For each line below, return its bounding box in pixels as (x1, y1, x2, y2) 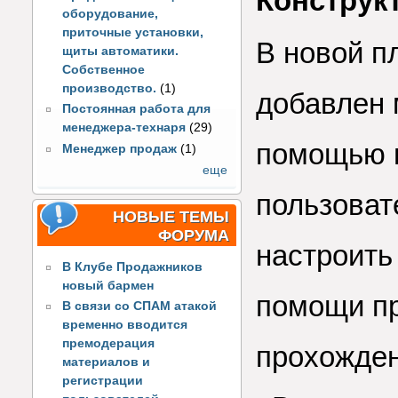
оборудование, (62, 6, 159, 20)
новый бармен (62, 278, 155, 292)
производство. (62, 81, 157, 95)
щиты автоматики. (62, 44, 179, 58)
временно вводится (62, 318, 188, 332)
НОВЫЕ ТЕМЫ (113, 207, 229, 226)
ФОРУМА (158, 226, 229, 244)
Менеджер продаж (62, 141, 178, 155)
